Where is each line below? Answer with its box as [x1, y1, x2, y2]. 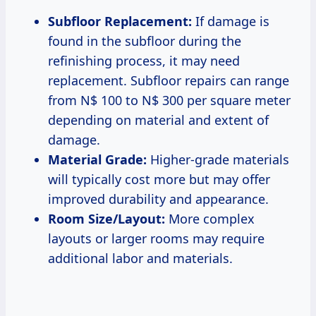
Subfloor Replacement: [48, 12, 192, 30]
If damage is [192, 12, 269, 30]
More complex [165, 209, 255, 227]
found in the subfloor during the [48, 32, 241, 49]
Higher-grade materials [147, 150, 289, 168]
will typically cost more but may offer [48, 170, 270, 188]
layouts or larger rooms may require [48, 229, 265, 247]
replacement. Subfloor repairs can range [48, 71, 289, 89]
